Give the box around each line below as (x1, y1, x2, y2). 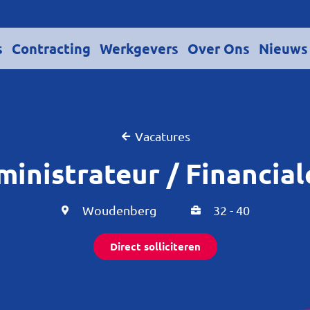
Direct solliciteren (109, 239, 201, 254)
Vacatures (135, 129, 191, 144)
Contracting (11, 39, 91, 57)
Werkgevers (99, 39, 179, 57)
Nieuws (258, 39, 308, 57)
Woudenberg (82, 203, 156, 218)
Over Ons (187, 39, 250, 57)
